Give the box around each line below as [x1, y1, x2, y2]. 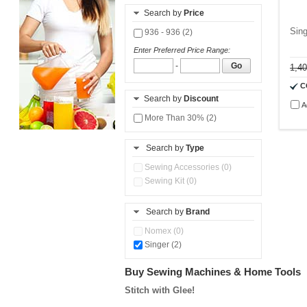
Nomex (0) [143, 225, 184, 236]
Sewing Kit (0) [143, 176, 197, 186]
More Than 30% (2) [143, 112, 217, 123]
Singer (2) [143, 239, 182, 249]
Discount [184, 93, 219, 103]
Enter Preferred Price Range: [134, 45, 230, 54]
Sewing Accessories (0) [143, 162, 232, 172]
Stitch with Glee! [125, 285, 195, 296]
